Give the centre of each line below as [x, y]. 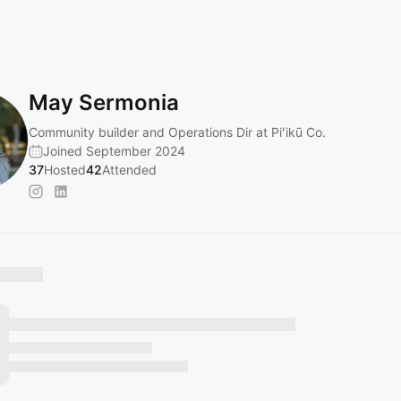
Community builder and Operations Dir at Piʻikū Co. [177, 132]
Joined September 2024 [114, 151]
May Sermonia [104, 102]
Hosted [65, 170]
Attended [129, 170]
